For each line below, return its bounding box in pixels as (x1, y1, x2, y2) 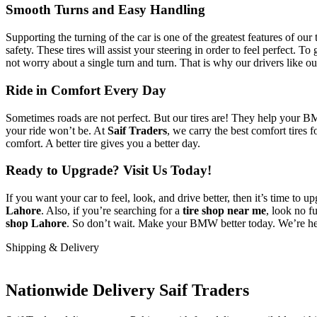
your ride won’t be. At (6, 124, 108, 137)
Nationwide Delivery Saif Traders (6, 280, 249, 299)
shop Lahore (6, 217, 67, 229)
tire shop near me (183, 204, 266, 217)
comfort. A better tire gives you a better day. (6, 137, 200, 149)
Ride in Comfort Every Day (6, 82, 166, 98)
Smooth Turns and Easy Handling (6, 2, 205, 18)
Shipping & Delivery (6, 241, 99, 253)
